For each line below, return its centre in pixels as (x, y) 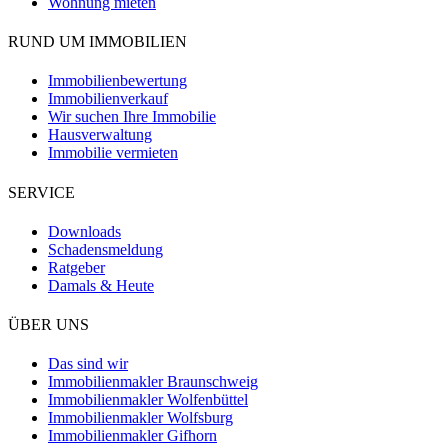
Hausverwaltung (100, 135)
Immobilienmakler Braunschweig (153, 382)
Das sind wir (88, 364)
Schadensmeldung (105, 249)
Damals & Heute (101, 285)
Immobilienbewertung (117, 81)
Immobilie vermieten (113, 153)
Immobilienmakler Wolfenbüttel (148, 400)
